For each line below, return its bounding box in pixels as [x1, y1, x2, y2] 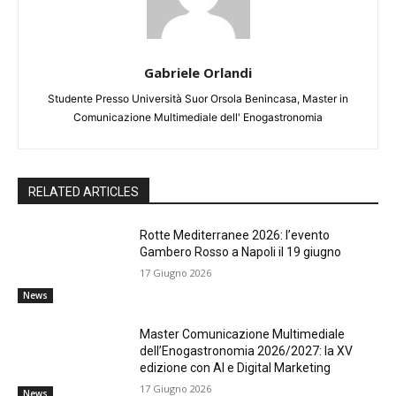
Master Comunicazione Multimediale [140, 326, 346, 341]
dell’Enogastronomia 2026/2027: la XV [140, 343, 354, 358]
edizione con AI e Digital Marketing [140, 360, 331, 375]
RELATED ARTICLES [28, 184, 139, 199]
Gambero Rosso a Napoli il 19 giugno [140, 244, 342, 259]
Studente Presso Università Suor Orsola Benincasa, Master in [48, 91, 348, 105]
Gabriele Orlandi [144, 63, 252, 81]
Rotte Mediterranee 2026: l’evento [140, 227, 331, 242]
